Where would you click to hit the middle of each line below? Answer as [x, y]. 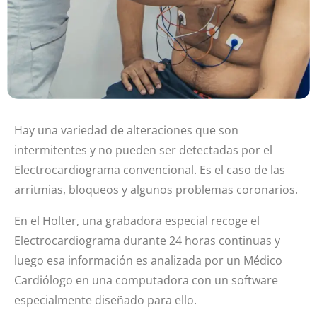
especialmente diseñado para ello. [105, 300]
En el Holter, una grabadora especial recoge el [137, 221]
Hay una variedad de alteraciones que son [126, 131]
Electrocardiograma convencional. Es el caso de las [150, 170]
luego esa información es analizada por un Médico [148, 261]
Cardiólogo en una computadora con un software [146, 281]
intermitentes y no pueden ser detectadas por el [143, 150]
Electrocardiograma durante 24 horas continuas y [147, 241]
